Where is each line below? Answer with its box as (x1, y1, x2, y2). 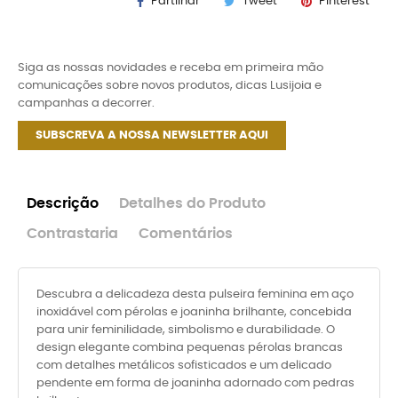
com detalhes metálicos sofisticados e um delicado (36, 360, 331, 371)
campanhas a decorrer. (18, 98, 155, 109)
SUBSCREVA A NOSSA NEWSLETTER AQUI (36, 130, 268, 141)
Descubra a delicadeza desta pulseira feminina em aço (36, 289, 354, 300)
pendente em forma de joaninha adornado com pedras (36, 378, 354, 389)
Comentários (139, 227, 233, 241)
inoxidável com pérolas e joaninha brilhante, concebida (36, 306, 352, 318)
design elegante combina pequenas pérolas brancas (36, 342, 343, 354)
